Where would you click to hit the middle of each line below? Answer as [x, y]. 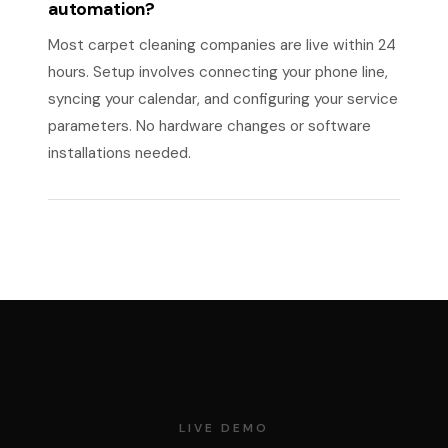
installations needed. [119, 153]
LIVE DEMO [224, 428]
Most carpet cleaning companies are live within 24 [222, 45]
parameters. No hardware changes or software [209, 126]
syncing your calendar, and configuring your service [223, 99]
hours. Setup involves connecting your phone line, [218, 72]
